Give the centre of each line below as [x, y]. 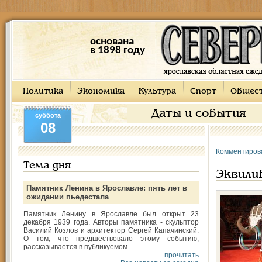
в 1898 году [117, 51]
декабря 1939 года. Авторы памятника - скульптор [111, 222]
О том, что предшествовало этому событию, [111, 239]
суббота [48, 115]
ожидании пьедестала [68, 197]
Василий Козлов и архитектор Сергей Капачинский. [111, 230]
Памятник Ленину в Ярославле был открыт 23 [111, 214]
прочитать [182, 255]
